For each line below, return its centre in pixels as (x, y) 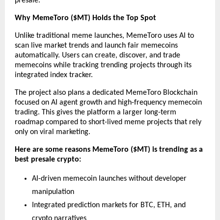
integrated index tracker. (54, 75)
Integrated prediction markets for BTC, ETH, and (109, 206)
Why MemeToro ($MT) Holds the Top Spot (85, 18)
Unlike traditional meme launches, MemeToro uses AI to (104, 36)
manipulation (53, 192)
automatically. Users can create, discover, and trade (97, 56)
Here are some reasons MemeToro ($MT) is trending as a (109, 150)
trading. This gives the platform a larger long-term (96, 113)
